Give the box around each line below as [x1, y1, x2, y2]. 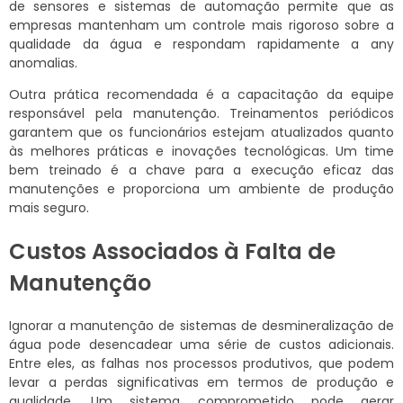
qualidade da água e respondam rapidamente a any [9, 34, 394, 53]
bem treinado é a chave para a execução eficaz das [9, 160, 394, 179]
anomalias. [9, 53, 77, 72]
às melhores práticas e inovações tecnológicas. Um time [9, 141, 394, 160]
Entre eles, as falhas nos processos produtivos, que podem [9, 354, 394, 372]
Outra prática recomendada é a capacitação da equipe [9, 85, 394, 103]
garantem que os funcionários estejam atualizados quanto [9, 122, 394, 141]
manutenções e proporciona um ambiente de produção [9, 179, 394, 198]
